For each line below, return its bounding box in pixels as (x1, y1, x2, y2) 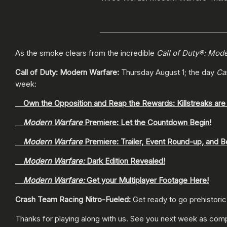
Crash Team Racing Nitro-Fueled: (15, 195, 131, 205)
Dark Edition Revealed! (85, 156, 165, 166)
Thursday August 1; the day (119, 67, 216, 78)
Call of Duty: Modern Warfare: (15, 67, 119, 78)
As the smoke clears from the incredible (15, 48, 157, 58)
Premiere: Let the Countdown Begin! (83, 118, 211, 128)
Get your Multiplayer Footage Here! (85, 175, 209, 185)
